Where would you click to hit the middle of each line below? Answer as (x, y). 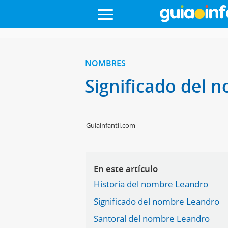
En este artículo (126, 169)
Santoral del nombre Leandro (152, 219)
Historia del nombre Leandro (151, 184)
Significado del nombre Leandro (157, 201)
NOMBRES (105, 63)
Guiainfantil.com (111, 125)
